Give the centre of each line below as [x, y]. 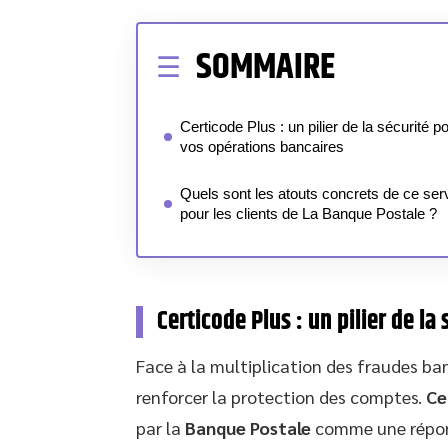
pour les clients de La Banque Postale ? [308, 213]
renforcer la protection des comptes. [281, 396]
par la [160, 427]
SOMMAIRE [265, 67]
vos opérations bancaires [262, 146]
